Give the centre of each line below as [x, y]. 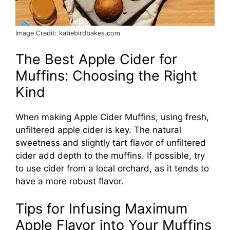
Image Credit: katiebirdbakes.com [68, 33]
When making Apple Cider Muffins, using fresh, [112, 117]
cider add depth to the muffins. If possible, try [110, 155]
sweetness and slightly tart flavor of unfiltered [111, 142]
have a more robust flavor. [70, 181]
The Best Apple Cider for [96, 59]
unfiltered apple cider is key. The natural [98, 130]
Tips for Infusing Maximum [101, 209]
